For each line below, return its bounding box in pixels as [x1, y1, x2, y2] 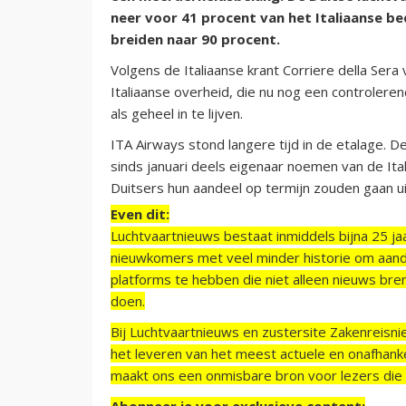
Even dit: [111, 204, 169, 223]
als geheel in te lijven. [111, 103, 243, 122]
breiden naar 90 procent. [111, 29, 280, 48]
